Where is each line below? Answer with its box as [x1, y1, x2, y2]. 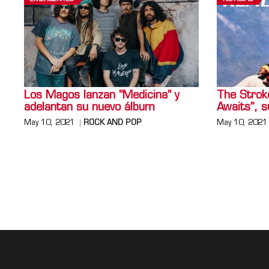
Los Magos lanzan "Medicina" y [24, 89, 180, 101]
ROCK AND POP [83, 119, 142, 127]
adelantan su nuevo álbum [24, 101, 155, 113]
